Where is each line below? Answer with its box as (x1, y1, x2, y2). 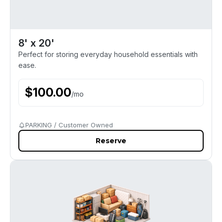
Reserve (96, 136, 126, 145)
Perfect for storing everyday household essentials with (18, 50, 198, 58)
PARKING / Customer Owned (25, 121, 113, 129)
